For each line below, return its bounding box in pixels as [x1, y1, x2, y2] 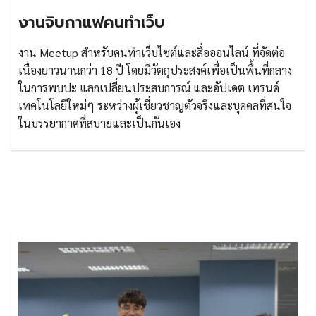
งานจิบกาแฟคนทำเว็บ [18, 11, 165, 34]
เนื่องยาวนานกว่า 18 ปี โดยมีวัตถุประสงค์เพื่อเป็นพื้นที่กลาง [18, 63, 292, 78]
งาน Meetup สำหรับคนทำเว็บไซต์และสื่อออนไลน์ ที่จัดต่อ [18, 45, 285, 60]
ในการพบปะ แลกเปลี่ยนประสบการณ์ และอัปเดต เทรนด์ [18, 80, 279, 95]
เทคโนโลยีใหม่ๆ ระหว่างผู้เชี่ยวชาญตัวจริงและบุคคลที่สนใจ [18, 98, 291, 113]
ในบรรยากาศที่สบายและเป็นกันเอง [18, 116, 181, 130]
